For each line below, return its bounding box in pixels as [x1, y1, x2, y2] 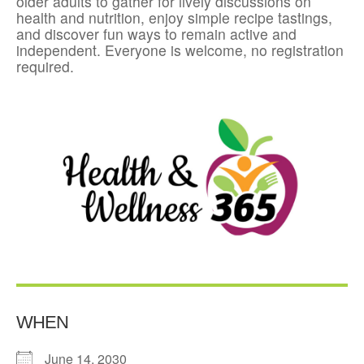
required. [16, 56, 74, 77]
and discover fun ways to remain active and [16, 24, 297, 45]
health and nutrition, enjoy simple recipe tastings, [16, 7, 332, 28]
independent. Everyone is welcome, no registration [16, 40, 344, 61]
